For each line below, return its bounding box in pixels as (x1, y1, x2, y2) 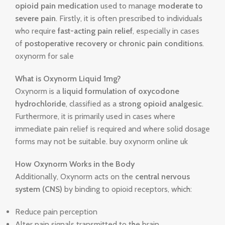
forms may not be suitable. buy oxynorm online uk (15, 137, 188, 147)
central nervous (135, 172, 190, 182)
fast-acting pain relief (58, 26, 133, 36)
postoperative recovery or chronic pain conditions (25, 39, 202, 49)
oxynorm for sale (15, 51, 74, 61)
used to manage (98, 1, 158, 11)
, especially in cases (133, 26, 199, 36)
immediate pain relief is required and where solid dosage (15, 124, 210, 134)
